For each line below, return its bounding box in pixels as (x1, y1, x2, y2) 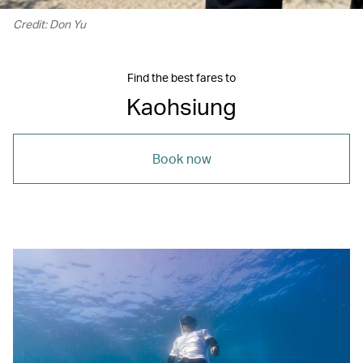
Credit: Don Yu (13, 16, 86, 31)
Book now (152, 149, 211, 167)
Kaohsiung (126, 91, 237, 121)
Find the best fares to (127, 70, 236, 84)
